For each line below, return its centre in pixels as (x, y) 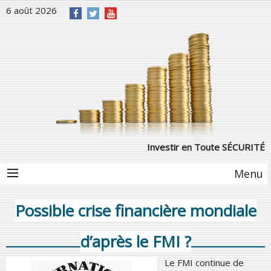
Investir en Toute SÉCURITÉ (206, 147)
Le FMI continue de (204, 262)
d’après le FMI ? (135, 241)
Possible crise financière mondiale (135, 210)
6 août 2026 (31, 10)
